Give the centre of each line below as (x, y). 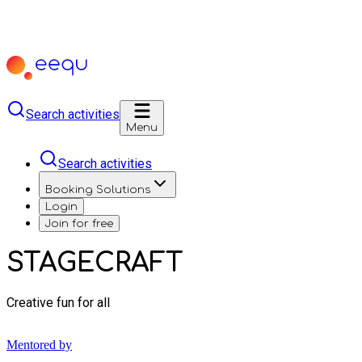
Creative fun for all (58, 302)
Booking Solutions (98, 189)
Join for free (79, 223)
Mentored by (39, 344)
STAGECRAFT (95, 263)
